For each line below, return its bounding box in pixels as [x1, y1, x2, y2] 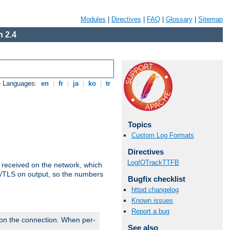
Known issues [131, 197, 173, 205]
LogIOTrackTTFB [127, 158, 179, 166]
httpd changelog [131, 185, 179, 194]
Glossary [166, 15, 193, 23]
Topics [127, 120, 151, 129]
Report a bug [131, 207, 169, 216]
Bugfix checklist [127, 174, 185, 183]
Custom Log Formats [131, 131, 194, 140]
